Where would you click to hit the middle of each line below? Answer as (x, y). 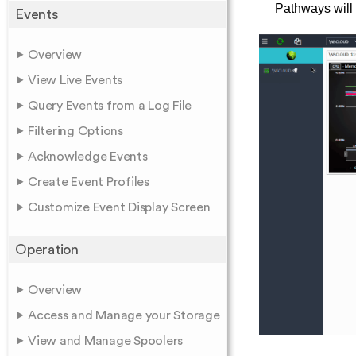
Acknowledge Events (88, 157)
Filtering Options (75, 131)
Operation (47, 250)
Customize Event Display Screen (119, 207)
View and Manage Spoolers (105, 341)
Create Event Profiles (89, 182)
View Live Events (75, 80)
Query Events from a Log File (110, 106)
